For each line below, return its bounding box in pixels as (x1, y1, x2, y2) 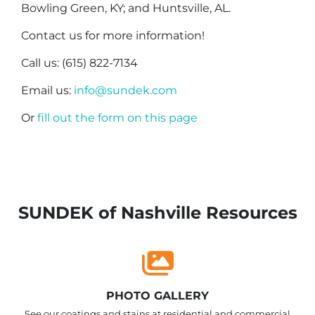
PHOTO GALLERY (106, 288, 209, 302)
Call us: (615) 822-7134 (21, 56, 138, 70)
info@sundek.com (74, 84, 177, 98)
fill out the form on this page (37, 111, 198, 125)
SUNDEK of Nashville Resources (18, 202, 297, 224)
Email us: (21, 84, 74, 98)
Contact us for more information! (21, 28, 205, 42)
